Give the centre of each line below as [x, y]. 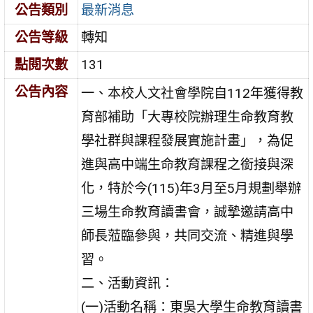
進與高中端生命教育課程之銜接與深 [188, 164]
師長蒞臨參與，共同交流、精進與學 [188, 235]
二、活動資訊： [128, 283]
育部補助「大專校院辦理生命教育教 [188, 117]
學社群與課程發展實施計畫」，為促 [188, 140]
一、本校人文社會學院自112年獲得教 [192, 93]
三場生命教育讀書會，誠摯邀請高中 [188, 212]
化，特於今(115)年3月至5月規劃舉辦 [191, 188]
